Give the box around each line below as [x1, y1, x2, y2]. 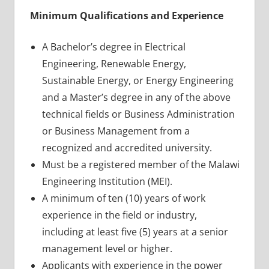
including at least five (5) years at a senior [41, 225, 228, 238]
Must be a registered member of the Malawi [41, 157, 240, 171]
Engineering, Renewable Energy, [41, 56, 186, 70]
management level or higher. [41, 241, 172, 255]
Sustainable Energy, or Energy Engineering [41, 73, 234, 87]
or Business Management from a [41, 124, 190, 138]
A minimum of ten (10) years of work [41, 191, 205, 205]
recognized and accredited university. [41, 141, 212, 154]
